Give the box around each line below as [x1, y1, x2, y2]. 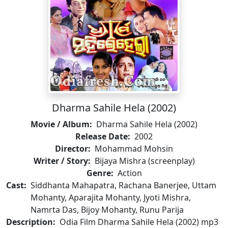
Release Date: [75, 131, 130, 142]
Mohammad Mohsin [95, 143, 173, 154]
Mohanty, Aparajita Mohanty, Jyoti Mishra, [31, 192, 191, 203]
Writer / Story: [33, 155, 91, 166]
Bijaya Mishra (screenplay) [94, 155, 195, 166]
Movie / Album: [31, 119, 92, 130]
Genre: [86, 167, 113, 179]
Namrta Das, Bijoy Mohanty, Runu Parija [31, 204, 184, 215]
